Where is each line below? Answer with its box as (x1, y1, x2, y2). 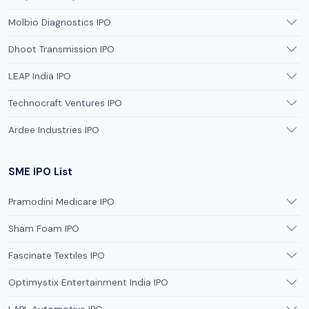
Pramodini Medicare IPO (8, 196, 114, 208)
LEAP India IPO (8, 70, 71, 82)
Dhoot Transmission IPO (8, 43, 114, 55)
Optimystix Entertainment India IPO (8, 277, 168, 288)
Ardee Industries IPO (8, 124, 99, 136)
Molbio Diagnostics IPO (8, 17, 111, 28)
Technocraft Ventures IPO (8, 97, 122, 109)
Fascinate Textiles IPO (8, 250, 105, 261)
